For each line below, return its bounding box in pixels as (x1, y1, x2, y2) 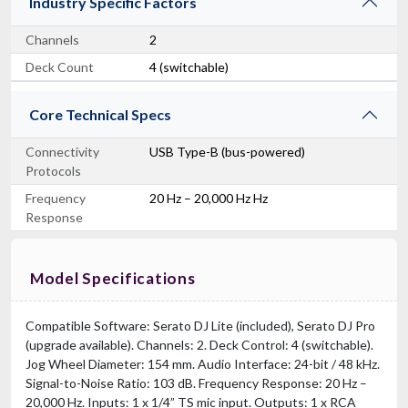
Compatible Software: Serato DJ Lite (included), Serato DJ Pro (25, 317, 375, 333)
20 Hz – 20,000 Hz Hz (149, 189, 268, 206)
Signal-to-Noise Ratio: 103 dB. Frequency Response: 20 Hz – (25, 374, 367, 391)
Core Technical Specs (29, 105, 171, 123)
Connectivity (25, 143, 99, 159)
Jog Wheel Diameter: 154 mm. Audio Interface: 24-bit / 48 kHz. (25, 355, 380, 372)
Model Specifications (30, 268, 196, 288)
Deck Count (25, 58, 94, 75)
